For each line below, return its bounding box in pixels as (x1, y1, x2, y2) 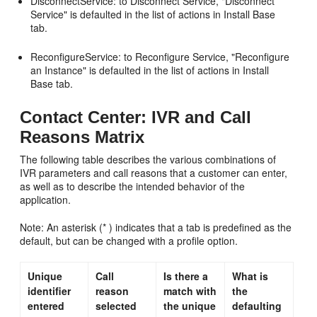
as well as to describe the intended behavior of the (20, 178, 246, 193)
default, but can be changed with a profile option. (20, 233, 238, 248)
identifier (28, 283, 71, 298)
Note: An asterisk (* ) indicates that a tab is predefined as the (20, 219, 292, 234)
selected (96, 298, 137, 313)
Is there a (163, 268, 209, 283)
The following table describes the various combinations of (20, 151, 277, 166)
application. (20, 192, 71, 207)
